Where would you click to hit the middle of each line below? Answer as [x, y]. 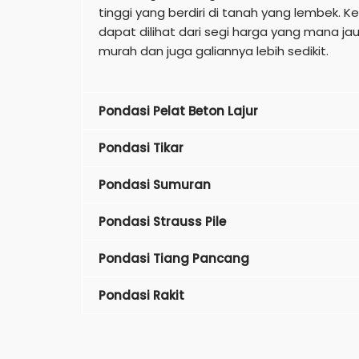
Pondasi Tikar [141, 147]
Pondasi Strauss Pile [162, 221]
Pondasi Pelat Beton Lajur [178, 111]
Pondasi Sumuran [155, 184]
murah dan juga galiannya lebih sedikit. [214, 50]
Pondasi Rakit [141, 295]
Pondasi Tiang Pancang [174, 258]
